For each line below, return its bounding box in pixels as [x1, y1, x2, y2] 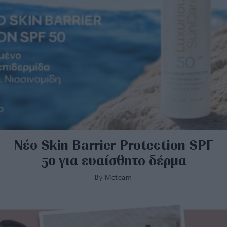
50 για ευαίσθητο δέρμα [41, 150, 186, 169]
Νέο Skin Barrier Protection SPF [14, 135, 213, 154]
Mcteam [105, 174, 133, 181]
